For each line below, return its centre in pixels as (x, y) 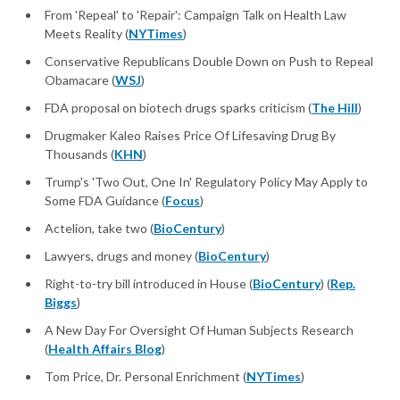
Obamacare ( (80, 80)
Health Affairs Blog (105, 349)
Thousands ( (79, 154)
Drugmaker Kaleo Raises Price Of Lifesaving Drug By (190, 136)
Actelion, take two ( (99, 229)
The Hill (335, 108)
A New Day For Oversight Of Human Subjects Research (199, 330)
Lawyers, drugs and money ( (121, 256)
